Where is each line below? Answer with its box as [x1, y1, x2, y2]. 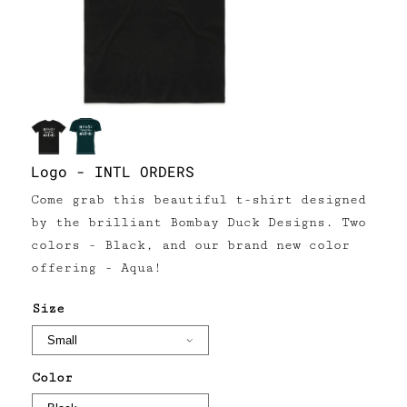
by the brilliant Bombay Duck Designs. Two [31, 215, 366, 231]
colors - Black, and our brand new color [31, 238, 350, 253]
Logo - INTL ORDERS [31, 162, 194, 182]
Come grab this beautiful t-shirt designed [31, 193, 366, 208]
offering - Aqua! [31, 261, 162, 276]
